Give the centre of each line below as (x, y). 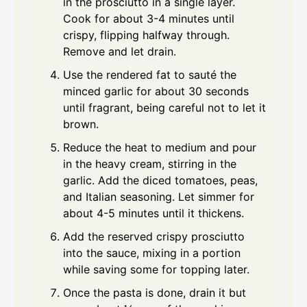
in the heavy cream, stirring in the (150, 163)
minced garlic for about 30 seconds (156, 91)
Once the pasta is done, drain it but (155, 292)
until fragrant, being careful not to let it (164, 107)
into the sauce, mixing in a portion (152, 253)
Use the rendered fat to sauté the (150, 74)
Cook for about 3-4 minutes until (149, 18)
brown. (81, 124)
